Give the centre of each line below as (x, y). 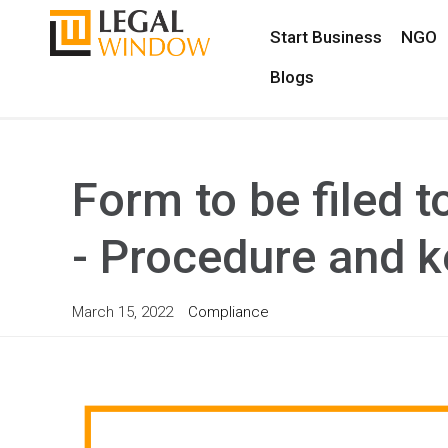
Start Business (325, 37)
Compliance (228, 312)
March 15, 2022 (122, 312)
